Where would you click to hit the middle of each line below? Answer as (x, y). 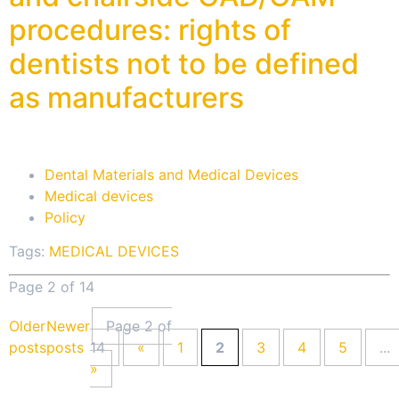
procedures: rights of (150, 30)
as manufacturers (126, 98)
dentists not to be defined (184, 64)
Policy (65, 217)
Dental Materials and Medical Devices (171, 174)
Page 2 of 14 (52, 287)
